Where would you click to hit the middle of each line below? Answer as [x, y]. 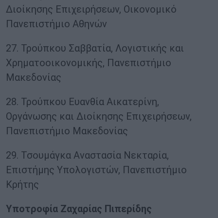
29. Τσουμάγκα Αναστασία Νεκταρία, [87, 155]
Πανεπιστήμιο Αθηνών [56, 24]
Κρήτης [22, 185]
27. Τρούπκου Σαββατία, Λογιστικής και [95, 48]
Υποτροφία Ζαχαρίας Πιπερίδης [79, 209]
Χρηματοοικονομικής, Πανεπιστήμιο [89, 63]
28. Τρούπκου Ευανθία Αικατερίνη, [82, 102]
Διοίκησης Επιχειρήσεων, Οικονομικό [91, 9]
